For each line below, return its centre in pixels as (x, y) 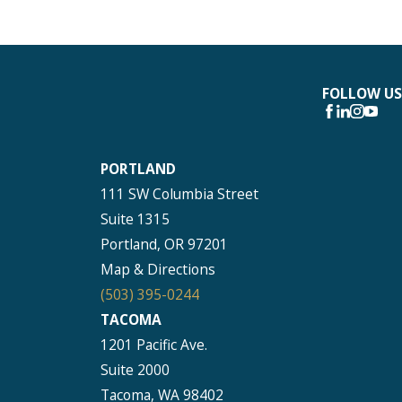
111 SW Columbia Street (179, 193)
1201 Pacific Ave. (154, 344)
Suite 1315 (135, 218)
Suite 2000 (135, 369)
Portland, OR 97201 (164, 244)
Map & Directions (158, 269)
